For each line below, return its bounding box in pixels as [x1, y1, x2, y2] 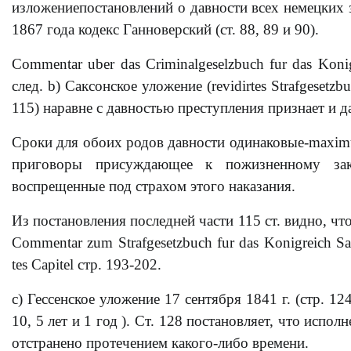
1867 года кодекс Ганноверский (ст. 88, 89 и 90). [12, 21, 319, 38]
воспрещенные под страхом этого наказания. [12, 178, 295, 194]
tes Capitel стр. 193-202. [12, 256, 161, 273]
